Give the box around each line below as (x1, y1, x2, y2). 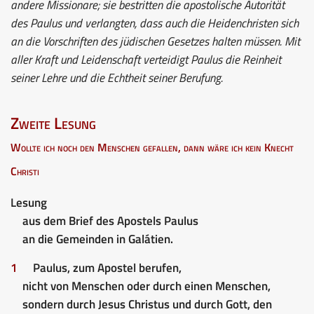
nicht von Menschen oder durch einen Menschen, (22, 276, 271, 295)
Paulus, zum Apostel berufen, (33, 258, 182, 277)
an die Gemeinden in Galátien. (22, 229, 173, 248)
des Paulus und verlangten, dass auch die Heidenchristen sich (11, 13, 299, 32)
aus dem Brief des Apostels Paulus (22, 211, 198, 230)
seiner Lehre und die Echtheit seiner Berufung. (11, 68, 223, 87)
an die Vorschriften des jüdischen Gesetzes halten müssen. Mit (11, 32, 300, 50)
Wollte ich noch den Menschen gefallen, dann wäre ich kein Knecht (11, 138, 294, 156)
